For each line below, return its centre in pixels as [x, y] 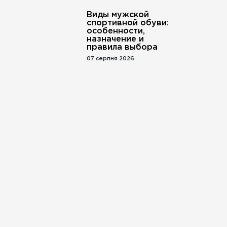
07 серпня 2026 [110, 59]
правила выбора [122, 47]
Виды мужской [118, 15]
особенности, [116, 31]
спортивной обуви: [127, 23]
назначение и [115, 39]
